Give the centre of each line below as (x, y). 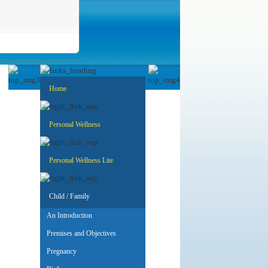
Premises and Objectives (79, 233)
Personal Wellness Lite (81, 160)
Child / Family (69, 196)
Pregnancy (59, 251)
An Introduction (67, 215)
